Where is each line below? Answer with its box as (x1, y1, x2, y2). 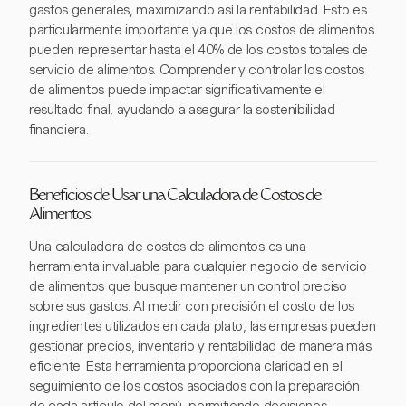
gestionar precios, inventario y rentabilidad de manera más (29, 338, 372, 354)
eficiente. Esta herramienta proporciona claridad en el (29, 358, 343, 374)
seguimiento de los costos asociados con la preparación (29, 378, 360, 394)
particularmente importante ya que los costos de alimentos (29, 22, 374, 38)
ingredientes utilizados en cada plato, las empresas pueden (29, 318, 376, 334)
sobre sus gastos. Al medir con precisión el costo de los (29, 298, 355, 314)
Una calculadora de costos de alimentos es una (29, 238, 306, 255)
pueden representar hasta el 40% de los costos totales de (29, 42, 369, 58)
